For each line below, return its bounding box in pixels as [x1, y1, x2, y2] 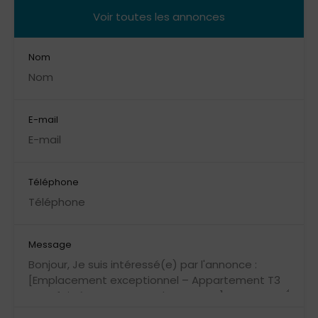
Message [28, 238, 72, 251]
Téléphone [28, 175, 79, 189]
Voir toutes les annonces [93, 9, 225, 24]
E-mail [28, 113, 58, 126]
